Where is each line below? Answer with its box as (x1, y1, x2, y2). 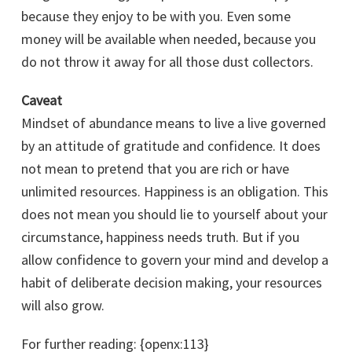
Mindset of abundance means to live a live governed (21, 114, 326, 133)
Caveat (21, 91, 62, 110)
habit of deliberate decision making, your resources (21, 273, 322, 292)
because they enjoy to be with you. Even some (21, 7, 291, 26)
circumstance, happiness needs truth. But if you (21, 228, 299, 247)
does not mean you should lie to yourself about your (21, 205, 328, 224)
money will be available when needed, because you (21, 30, 316, 49)
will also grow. (21, 296, 104, 315)
